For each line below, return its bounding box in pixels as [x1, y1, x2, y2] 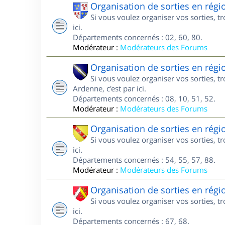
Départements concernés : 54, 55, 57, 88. [73, 155, 215, 165]
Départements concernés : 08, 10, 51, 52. [73, 93, 215, 103]
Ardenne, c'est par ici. [73, 83, 146, 93]
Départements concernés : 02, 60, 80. [73, 32, 202, 42]
